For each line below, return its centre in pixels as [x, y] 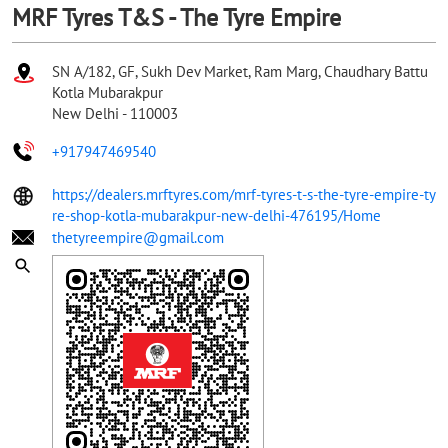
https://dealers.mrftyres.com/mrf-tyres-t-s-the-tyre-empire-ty [244, 194]
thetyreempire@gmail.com [138, 237]
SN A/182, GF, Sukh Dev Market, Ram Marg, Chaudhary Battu [240, 71]
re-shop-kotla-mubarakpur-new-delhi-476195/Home [216, 215]
